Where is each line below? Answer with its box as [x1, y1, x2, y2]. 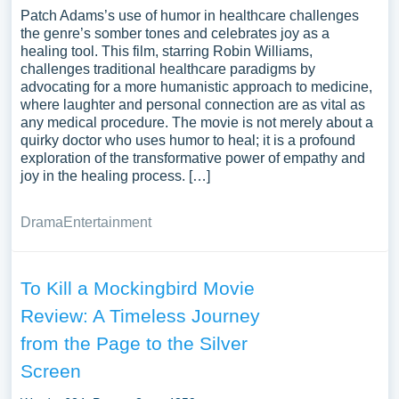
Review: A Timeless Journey [20, 305, 260, 326]
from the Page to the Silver [20, 333, 248, 354]
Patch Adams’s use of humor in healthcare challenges [20, 8, 359, 23]
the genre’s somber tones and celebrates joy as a [20, 26, 330, 41]
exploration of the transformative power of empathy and [20, 151, 365, 166]
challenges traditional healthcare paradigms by [20, 61, 315, 77]
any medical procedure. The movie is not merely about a [20, 115, 373, 130]
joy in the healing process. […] [20, 168, 210, 183]
